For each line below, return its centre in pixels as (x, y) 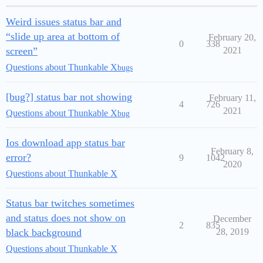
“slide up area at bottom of (63, 37)
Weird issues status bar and (64, 22)
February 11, (232, 98)
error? (18, 158)
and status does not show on (66, 218)
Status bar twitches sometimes (70, 203)
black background (44, 233)
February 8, (232, 151)
